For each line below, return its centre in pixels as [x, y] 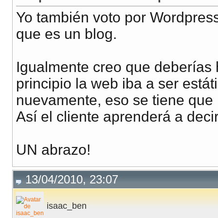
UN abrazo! [53, 150]
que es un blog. [66, 34]
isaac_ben [67, 206]
